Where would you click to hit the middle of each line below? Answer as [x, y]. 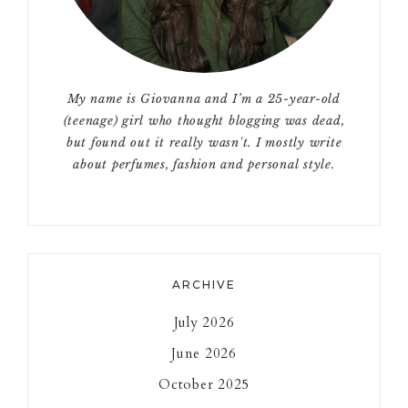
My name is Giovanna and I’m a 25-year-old [204, 98]
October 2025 [204, 384]
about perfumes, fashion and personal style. [204, 164]
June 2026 [204, 353]
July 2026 [204, 322]
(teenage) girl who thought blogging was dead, [204, 120]
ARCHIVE [204, 284]
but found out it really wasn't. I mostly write [204, 142]
